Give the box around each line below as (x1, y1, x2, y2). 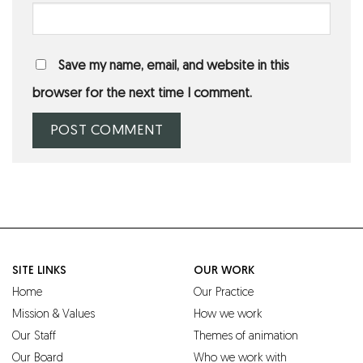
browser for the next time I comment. (32, 88, 252, 101)
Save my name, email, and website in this (58, 60, 289, 74)
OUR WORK (194, 265, 254, 278)
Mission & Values (12, 309, 95, 322)
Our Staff (12, 331, 56, 344)
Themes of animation (194, 331, 298, 344)
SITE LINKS (12, 265, 66, 278)
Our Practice (194, 287, 254, 300)
